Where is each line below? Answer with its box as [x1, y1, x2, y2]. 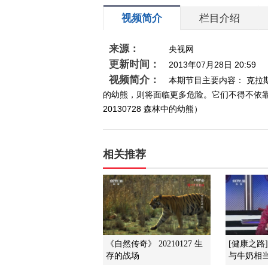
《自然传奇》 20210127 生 [106, 239, 203, 248]
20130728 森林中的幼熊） [103, 104, 202, 114]
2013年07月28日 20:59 [169, 60, 256, 69]
